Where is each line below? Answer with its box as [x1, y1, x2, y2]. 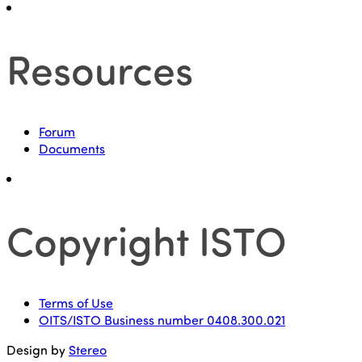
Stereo [69, 340, 107, 358]
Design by [6, 340, 69, 358]
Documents [39, 139, 105, 157]
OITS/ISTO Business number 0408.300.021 [39, 310, 285, 328]
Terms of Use [39, 293, 113, 311]
